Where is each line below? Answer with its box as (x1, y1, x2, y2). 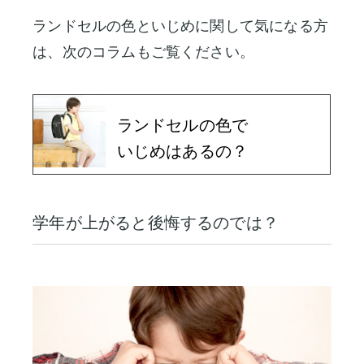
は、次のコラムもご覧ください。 (32, 43, 255, 61)
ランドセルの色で (116, 115, 249, 136)
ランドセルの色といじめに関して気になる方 (32, 17, 328, 35)
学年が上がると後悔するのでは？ (32, 211, 279, 232)
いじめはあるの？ (116, 141, 249, 162)
